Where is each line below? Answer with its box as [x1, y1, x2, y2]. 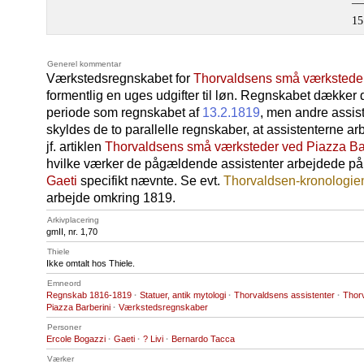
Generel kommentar [47, 59, 121, 68]
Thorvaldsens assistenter [234, 290, 335, 300]
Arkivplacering [47, 215, 99, 224]
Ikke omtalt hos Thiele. [46, 258, 135, 268]
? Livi [143, 334, 163, 344]
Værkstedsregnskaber [119, 302, 208, 312]
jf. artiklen [46, 140, 105, 154]
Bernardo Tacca [171, 334, 235, 344]
